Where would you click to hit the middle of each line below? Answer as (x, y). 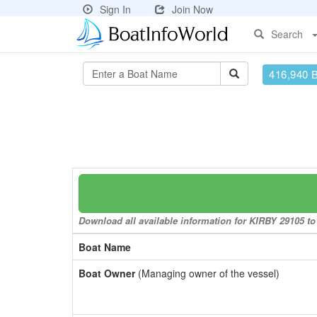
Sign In (115, 9)
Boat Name (105, 247)
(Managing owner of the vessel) (207, 273)
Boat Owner (107, 273)
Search (287, 34)
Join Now (192, 9)
